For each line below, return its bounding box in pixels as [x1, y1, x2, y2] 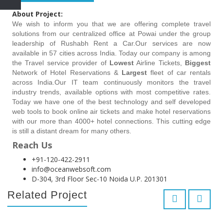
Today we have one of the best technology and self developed [12, 97, 211, 106]
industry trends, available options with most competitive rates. [12, 88, 211, 96]
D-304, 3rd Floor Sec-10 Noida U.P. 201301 [32, 174, 167, 183]
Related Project [7, 188, 87, 201]
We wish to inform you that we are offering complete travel [12, 19, 211, 28]
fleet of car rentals [147, 68, 211, 76]
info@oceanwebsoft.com [32, 164, 111, 174]
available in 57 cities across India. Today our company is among [12, 49, 211, 57]
